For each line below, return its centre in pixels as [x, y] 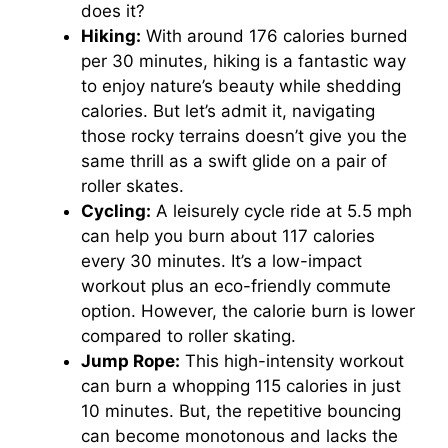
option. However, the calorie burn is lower [248, 311]
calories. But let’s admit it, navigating [228, 111]
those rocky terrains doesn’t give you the [244, 136]
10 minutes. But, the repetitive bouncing [241, 411]
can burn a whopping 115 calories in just [241, 386]
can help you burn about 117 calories [228, 236]
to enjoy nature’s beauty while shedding [241, 86]
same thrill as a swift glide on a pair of [234, 161]
